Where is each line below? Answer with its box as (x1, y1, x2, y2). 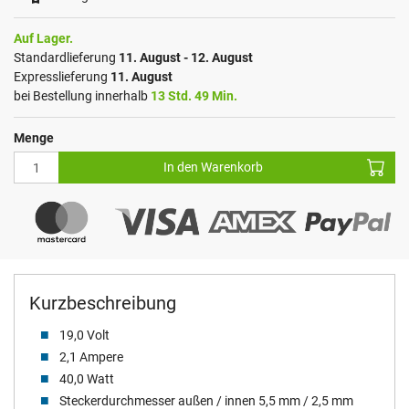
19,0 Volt (56, 328, 110, 343)
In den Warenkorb (163, 160, 263, 175)
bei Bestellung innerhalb (14, 89, 151, 104)
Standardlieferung (14, 50, 119, 66)
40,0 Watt (56, 372, 114, 387)
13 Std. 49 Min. (151, 89, 237, 104)
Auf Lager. (14, 31, 73, 47)
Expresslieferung (14, 69, 110, 85)
